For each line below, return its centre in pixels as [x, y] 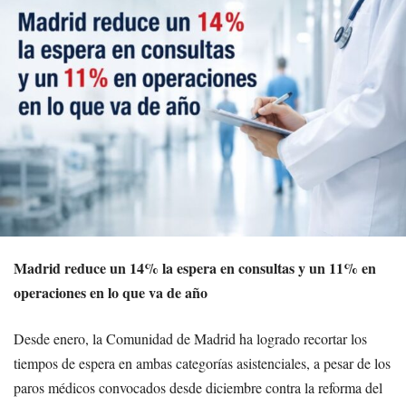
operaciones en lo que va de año [111, 293]
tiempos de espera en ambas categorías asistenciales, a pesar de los [202, 363]
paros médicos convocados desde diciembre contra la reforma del [198, 388]
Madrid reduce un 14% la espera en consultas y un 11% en [195, 268]
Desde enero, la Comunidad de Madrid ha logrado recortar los [190, 339]
